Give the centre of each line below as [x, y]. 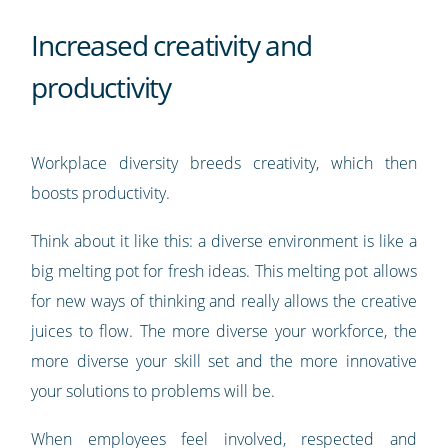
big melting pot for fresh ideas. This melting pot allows [224, 271]
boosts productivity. [103, 193]
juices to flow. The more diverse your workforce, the [224, 331]
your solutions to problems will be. [153, 391]
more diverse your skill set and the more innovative [224, 361]
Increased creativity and [171, 45]
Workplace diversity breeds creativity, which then [224, 163]
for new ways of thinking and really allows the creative [224, 301]
